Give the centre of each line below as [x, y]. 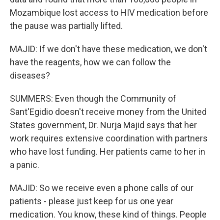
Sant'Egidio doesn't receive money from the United [108, 112]
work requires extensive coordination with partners [109, 138]
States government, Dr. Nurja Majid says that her [103, 125]
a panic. [25, 165]
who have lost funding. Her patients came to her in [108, 151]
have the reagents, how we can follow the [90, 62]
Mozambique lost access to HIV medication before [109, 13]
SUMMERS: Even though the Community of [93, 98]
